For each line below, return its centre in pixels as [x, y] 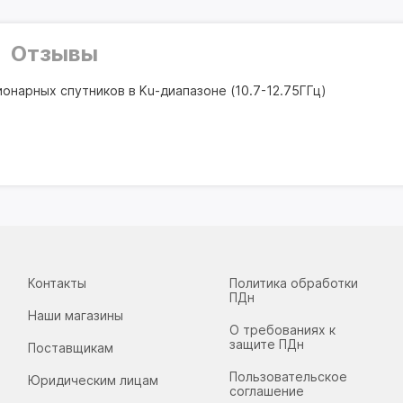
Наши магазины [75, 315]
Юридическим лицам [93, 380]
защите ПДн [267, 344]
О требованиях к [283, 330]
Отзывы [55, 54]
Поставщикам [70, 348]
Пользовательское [289, 376]
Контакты [57, 283]
